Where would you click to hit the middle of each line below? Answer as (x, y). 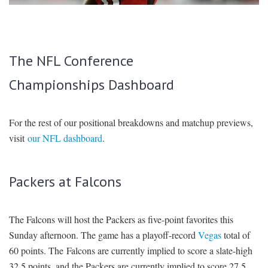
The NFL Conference (71, 61)
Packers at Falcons (65, 182)
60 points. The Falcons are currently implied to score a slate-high (131, 251)
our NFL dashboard (65, 138)
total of (236, 235)
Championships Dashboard (92, 85)
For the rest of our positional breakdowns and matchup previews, (131, 123)
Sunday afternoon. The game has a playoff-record (103, 235)
